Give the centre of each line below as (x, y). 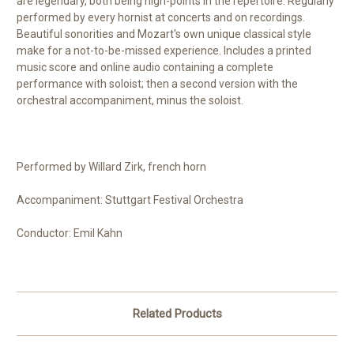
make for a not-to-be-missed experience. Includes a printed (164, 51)
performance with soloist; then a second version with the (157, 84)
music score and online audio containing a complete (145, 68)
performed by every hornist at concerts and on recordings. (161, 18)
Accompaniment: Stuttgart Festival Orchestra (130, 200)
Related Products (177, 314)
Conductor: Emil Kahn (70, 233)
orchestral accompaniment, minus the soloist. (130, 101)
